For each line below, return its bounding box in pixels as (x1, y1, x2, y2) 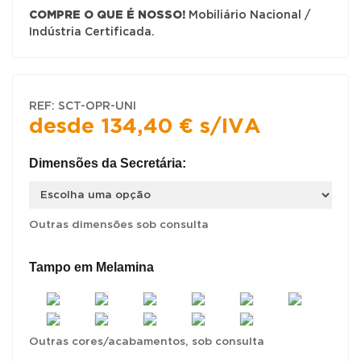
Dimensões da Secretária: (29, 156, 186, 170)
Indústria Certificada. (29, 27, 155, 37)
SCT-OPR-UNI (58, 101, 136, 111)
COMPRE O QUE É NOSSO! (29, 10, 185, 20)
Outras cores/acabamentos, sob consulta (29, 336, 264, 346)
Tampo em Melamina (29, 259, 154, 274)
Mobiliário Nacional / (185, 10, 310, 20)
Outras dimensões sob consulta (29, 219, 209, 230)
